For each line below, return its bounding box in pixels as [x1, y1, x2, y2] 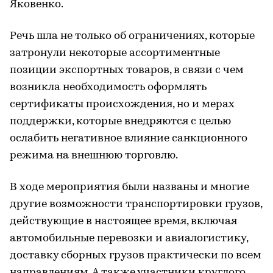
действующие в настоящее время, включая [10, 215, 237, 227]
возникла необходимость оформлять [10, 81, 207, 93]
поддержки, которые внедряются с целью [10, 115, 231, 127]
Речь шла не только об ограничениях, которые [10, 30, 255, 42]
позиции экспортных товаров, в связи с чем [10, 64, 244, 76]
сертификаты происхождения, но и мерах [10, 98, 235, 110]
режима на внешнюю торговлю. [10, 149, 178, 161]
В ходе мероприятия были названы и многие [10, 181, 249, 193]
